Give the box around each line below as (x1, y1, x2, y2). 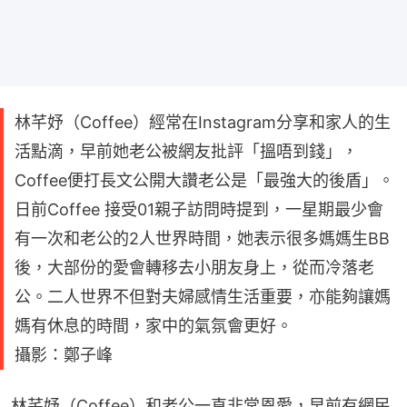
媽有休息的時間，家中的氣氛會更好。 (15, 315, 293, 335)
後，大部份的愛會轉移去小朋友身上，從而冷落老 (15, 257, 374, 277)
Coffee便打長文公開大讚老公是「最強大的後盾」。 (15, 170, 394, 190)
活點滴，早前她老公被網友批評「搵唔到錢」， (15, 141, 358, 161)
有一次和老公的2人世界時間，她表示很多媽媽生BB (15, 228, 390, 248)
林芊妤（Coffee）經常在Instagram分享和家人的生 (15, 112, 391, 132)
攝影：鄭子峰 (15, 344, 113, 364)
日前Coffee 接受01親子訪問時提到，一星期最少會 (15, 199, 383, 219)
